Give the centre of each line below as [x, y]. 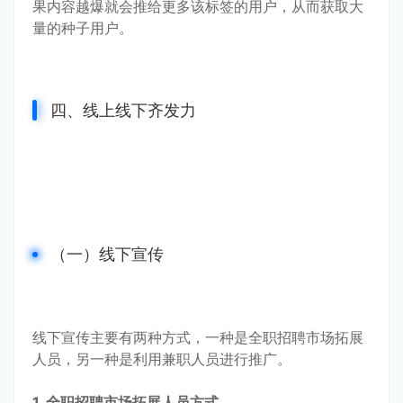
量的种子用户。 [83, 27]
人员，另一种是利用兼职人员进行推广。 [162, 358]
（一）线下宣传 [107, 254]
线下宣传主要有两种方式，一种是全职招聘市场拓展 [198, 337]
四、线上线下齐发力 [123, 110]
